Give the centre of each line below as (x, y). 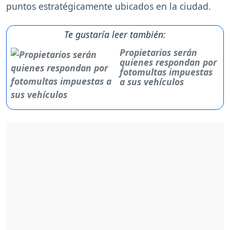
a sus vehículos (151, 82)
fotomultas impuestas (166, 72)
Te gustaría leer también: (115, 35)
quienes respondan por (168, 62)
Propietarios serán (158, 53)
